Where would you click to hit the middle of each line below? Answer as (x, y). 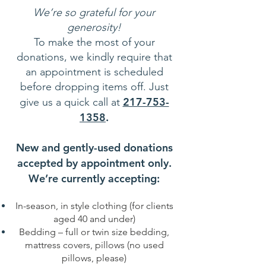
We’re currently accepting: (94, 178)
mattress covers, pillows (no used (94, 245)
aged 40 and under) (94, 219)
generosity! (94, 27)
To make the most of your (94, 42)
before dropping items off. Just (94, 87)
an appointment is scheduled (94, 72)
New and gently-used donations (94, 148)
